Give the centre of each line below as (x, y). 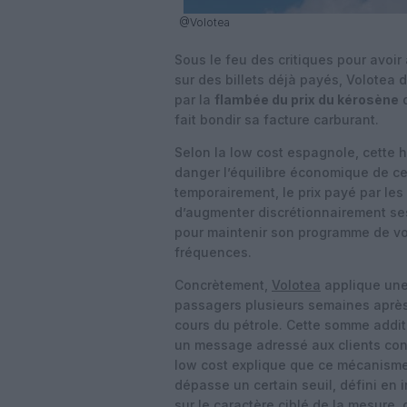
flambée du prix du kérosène (307, 99)
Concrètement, (223, 285)
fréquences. (213, 252)
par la (194, 99)
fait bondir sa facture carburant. (277, 119)
